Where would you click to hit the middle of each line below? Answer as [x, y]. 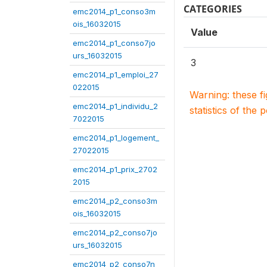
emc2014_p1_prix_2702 [115, 169]
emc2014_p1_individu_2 [115, 106]
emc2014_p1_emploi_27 [116, 74]
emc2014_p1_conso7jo [114, 43]
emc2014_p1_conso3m [114, 11]
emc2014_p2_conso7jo [115, 232]
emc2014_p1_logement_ [116, 138]
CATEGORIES [213, 9]
